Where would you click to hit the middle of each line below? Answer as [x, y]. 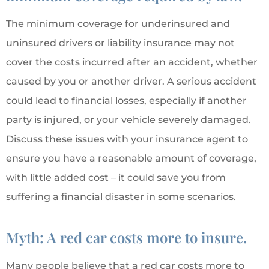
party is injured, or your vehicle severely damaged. [128, 120]
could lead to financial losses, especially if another [126, 101]
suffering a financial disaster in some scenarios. [121, 197]
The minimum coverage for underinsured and [118, 24]
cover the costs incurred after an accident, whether [132, 62]
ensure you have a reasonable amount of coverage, [131, 159]
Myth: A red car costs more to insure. [126, 237]
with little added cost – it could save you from [116, 178]
